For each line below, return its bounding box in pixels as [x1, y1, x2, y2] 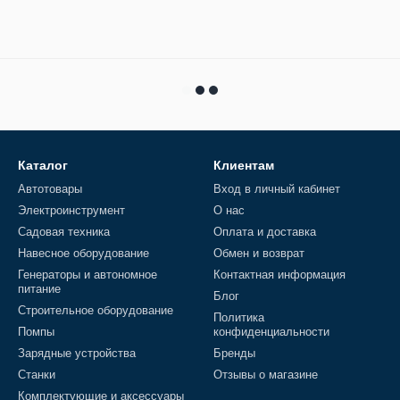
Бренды [213, 346, 255, 360]
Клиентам [213, 158, 274, 172]
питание [18, 282, 61, 296]
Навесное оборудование [18, 246, 149, 260]
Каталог [18, 158, 68, 172]
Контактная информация [213, 268, 346, 281]
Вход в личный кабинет [213, 182, 340, 196]
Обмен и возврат [213, 246, 304, 260]
